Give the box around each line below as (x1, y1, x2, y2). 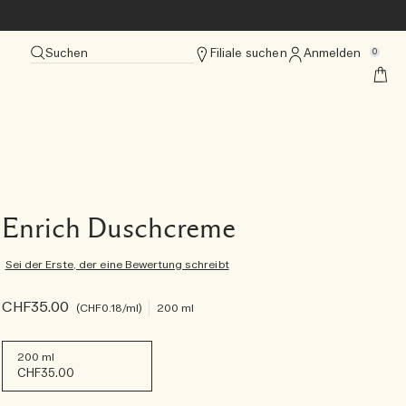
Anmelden (303, 46, 361, 62)
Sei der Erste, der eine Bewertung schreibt (5, 257, 229, 272)
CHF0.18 (79, 301, 122, 315)
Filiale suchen (209, 46, 287, 62)
